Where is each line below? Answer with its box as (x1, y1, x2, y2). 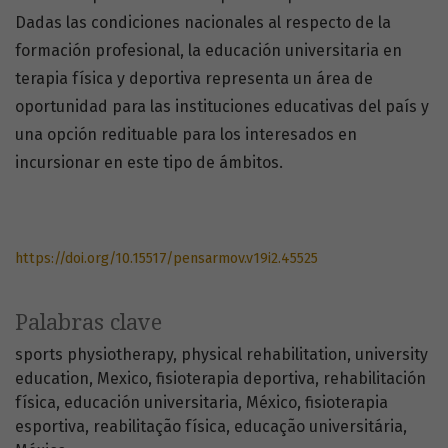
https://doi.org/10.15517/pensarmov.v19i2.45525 (15, 250, 318, 268)
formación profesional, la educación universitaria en (15, 41, 402, 61)
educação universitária (234, 417, 403, 437)
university (355, 345, 428, 365)
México (246, 393, 297, 413)
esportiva (15, 417, 85, 437)
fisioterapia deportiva (156, 369, 315, 389)
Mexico (97, 369, 148, 389)
